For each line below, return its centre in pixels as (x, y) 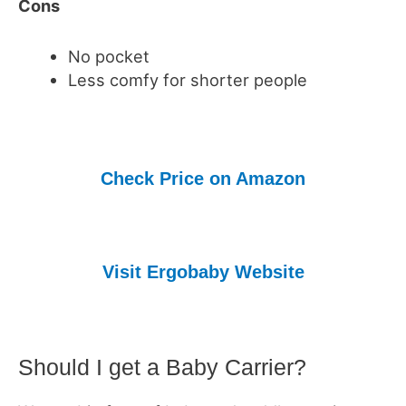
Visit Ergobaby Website (203, 272)
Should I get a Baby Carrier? (162, 367)
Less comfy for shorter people (187, 79)
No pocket (108, 56)
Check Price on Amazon (203, 179)
